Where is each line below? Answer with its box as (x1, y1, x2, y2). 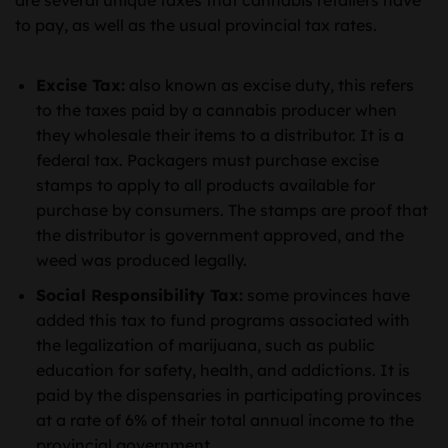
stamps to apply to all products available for (35, 175, 375, 196)
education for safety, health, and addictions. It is (35, 359, 410, 380)
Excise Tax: (35, 75, 125, 96)
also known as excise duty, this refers (124, 75, 414, 96)
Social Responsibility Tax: (35, 284, 243, 305)
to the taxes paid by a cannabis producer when (35, 100, 397, 121)
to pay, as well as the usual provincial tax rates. (15, 15, 381, 36)
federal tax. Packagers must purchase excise (35, 150, 379, 171)
